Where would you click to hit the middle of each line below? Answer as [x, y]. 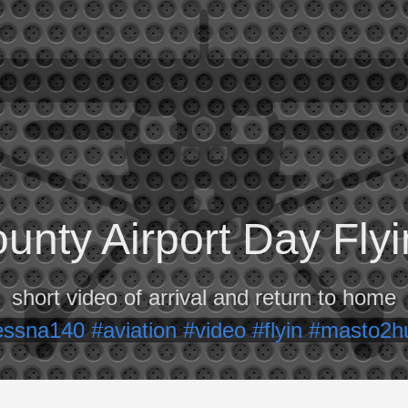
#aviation [137, 330]
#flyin [280, 330]
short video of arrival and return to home [204, 297]
